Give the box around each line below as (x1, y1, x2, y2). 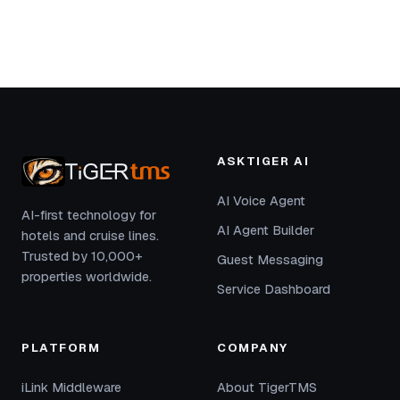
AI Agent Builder (217, 222, 314, 238)
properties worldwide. (21, 269, 152, 285)
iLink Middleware (21, 379, 121, 396)
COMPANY (217, 340, 289, 355)
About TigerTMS (217, 379, 317, 396)
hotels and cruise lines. (21, 228, 159, 244)
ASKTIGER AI (217, 154, 310, 169)
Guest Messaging (217, 252, 323, 268)
